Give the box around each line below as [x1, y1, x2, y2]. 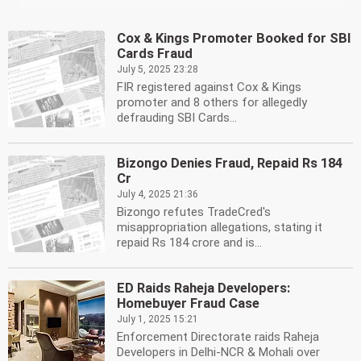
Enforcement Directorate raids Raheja [117, 330, 319, 344]
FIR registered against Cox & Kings [117, 80, 301, 94]
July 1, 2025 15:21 [117, 313, 198, 325]
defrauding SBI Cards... [117, 110, 237, 125]
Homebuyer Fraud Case [117, 296, 259, 311]
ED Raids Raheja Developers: [117, 280, 290, 296]
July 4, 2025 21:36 [117, 189, 198, 200]
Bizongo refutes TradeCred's [117, 205, 271, 219]
